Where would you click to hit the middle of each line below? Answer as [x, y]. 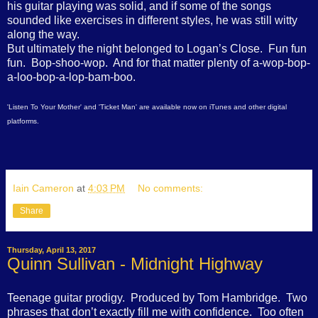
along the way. [43, 34]
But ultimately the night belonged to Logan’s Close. [135, 48]
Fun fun [287, 48]
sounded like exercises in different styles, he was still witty [152, 20]
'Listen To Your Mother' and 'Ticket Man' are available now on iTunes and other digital [147, 106]
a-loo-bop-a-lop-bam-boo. [71, 77]
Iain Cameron [43, 188]
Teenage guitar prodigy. [66, 297]
